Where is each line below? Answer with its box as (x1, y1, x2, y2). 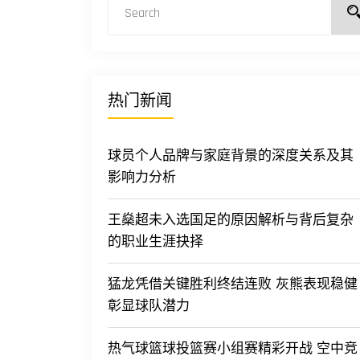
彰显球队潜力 (108, 297, 190, 315)
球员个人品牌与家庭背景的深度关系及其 (108, 147, 354, 165)
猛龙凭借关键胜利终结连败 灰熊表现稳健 (108, 276, 358, 293)
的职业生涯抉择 (108, 233, 203, 251)
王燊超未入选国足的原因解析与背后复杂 (108, 211, 354, 229)
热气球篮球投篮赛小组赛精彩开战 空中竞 (108, 340, 358, 358)
